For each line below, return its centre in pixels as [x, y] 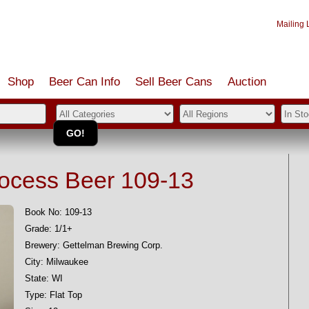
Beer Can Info [84, 82]
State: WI [44, 278]
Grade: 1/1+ [49, 229]
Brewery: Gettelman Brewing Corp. [94, 245]
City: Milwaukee [57, 262]
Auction [247, 82]
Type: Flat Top [53, 295]
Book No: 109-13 [58, 212]
